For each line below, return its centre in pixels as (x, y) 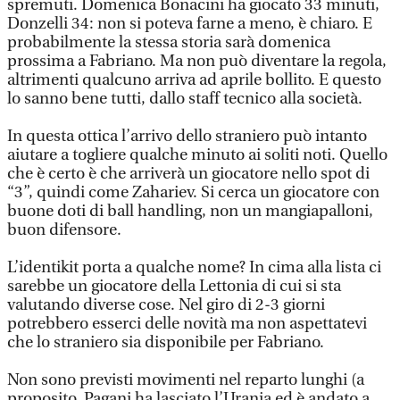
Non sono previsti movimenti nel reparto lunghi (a (186, 380)
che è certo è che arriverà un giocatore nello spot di (188, 174)
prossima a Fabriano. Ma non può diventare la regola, (197, 61)
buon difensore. (64, 230)
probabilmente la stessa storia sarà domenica (169, 42)
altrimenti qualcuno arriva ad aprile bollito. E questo (194, 80)
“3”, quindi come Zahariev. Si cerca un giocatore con (193, 192)
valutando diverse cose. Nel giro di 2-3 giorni (166, 305)
